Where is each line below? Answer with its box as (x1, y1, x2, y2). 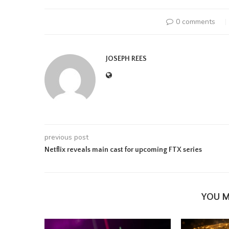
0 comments (175, 17, 215, 27)
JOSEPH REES (106, 55, 147, 63)
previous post (44, 132, 88, 142)
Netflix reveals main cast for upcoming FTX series (44, 146, 202, 154)
